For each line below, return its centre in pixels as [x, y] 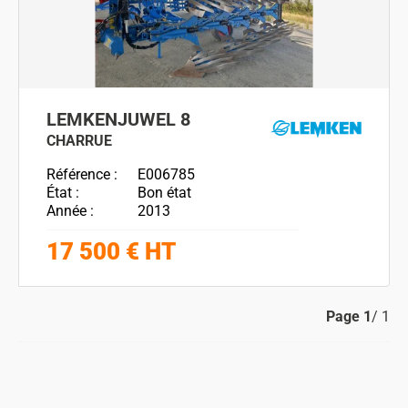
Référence [80, 174]
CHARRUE [79, 141]
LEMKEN [82, 119]
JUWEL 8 [154, 119]
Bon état [164, 193]
